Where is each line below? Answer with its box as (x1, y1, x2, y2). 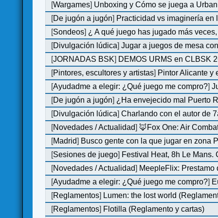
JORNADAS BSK (53, 54, 115, 63)
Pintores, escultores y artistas (53, 68, 154, 77)
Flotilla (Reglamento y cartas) (103, 204, 205, 213)
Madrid (53, 136, 77, 145)
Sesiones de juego (53, 150, 118, 159)
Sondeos (53, 27, 85, 36)
